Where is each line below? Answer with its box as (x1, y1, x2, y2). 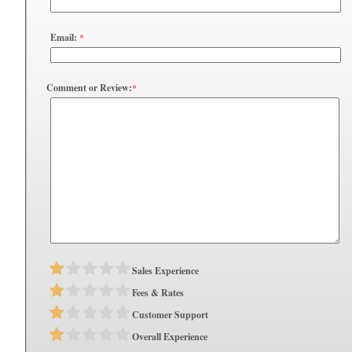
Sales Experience (132, 264, 199, 278)
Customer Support (132, 308, 208, 322)
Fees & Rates (132, 286, 184, 300)
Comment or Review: (46, 80, 132, 94)
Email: (50, 30, 77, 44)
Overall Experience (132, 330, 207, 344)
